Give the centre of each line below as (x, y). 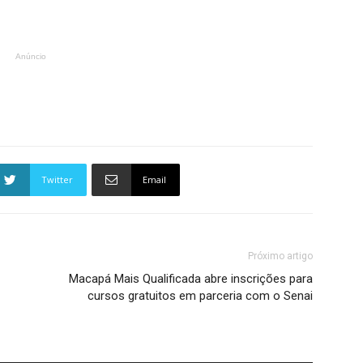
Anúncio (31, 56)
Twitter (57, 179)
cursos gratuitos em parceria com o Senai (200, 296)
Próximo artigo (280, 256)
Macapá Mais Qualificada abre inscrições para (191, 279)
